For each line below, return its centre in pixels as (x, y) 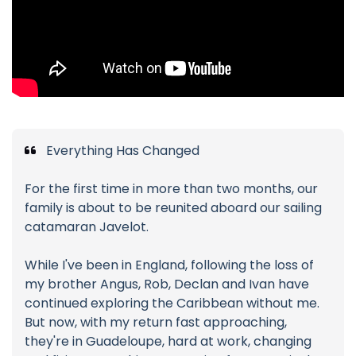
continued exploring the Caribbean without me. (172, 304)
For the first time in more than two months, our (171, 189)
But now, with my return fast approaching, (156, 323)
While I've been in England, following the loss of (169, 265)
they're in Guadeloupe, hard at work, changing (168, 342)
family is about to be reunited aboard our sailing (173, 208)
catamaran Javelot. (87, 227)
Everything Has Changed (121, 151)
